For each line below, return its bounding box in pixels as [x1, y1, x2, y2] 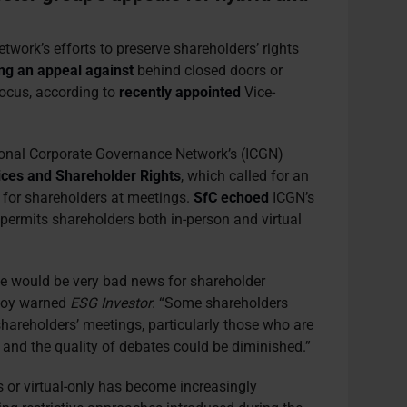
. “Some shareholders [152, 294, 289, 312]
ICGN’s [269, 189, 315, 206]
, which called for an [181, 167, 310, 184]
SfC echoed [194, 189, 270, 206]
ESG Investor [70, 294, 153, 312]
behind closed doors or [134, 62, 283, 79]
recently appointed [119, 84, 242, 101]
